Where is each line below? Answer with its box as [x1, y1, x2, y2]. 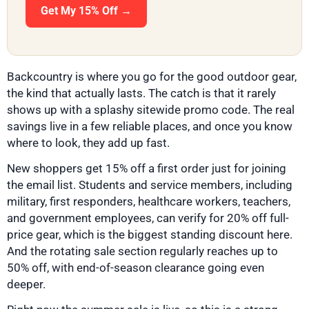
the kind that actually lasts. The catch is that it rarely [7, 86, 276, 101]
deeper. [7, 277, 46, 292]
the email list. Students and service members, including [7, 178, 292, 192]
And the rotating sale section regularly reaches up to [7, 244, 278, 259]
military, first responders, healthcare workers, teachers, [7, 195, 290, 209]
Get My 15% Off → [41, 4, 132, 17]
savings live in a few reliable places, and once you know [7, 119, 292, 134]
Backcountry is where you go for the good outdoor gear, [7, 70, 297, 84]
